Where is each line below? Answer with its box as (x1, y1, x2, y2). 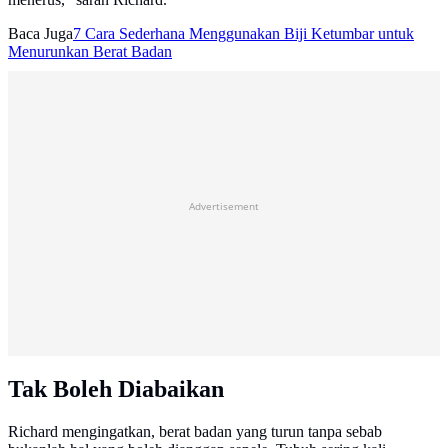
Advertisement (189, 199, 259, 214)
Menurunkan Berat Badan (8, 43, 172, 61)
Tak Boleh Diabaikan (8, 376, 224, 403)
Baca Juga (8, 25, 73, 43)
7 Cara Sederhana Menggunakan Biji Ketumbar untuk (73, 25, 414, 43)
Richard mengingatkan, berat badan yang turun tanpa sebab (8, 423, 382, 441)
